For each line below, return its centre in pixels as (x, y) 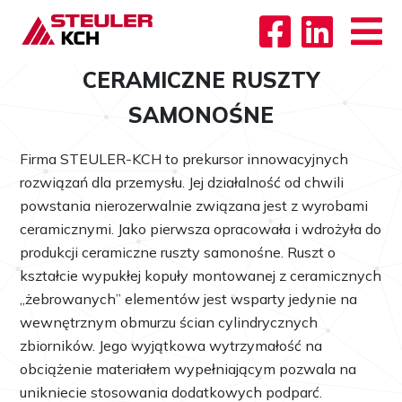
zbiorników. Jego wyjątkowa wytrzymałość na (171, 345)
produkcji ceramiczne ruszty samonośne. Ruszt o (178, 252)
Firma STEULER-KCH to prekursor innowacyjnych (184, 159)
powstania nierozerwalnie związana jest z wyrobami (194, 205)
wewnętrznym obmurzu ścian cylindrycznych (169, 322)
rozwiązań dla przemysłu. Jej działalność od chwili (182, 182)
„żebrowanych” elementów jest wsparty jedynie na (189, 299)
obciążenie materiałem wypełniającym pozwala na (188, 369)
